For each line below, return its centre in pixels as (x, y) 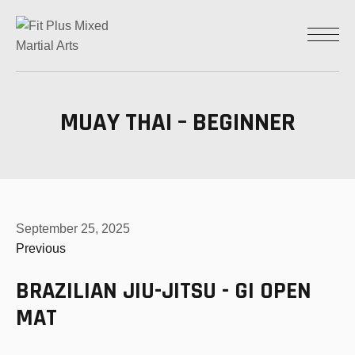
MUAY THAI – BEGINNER (177, 122)
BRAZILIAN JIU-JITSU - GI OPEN (164, 290)
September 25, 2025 (73, 228)
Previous (41, 248)
